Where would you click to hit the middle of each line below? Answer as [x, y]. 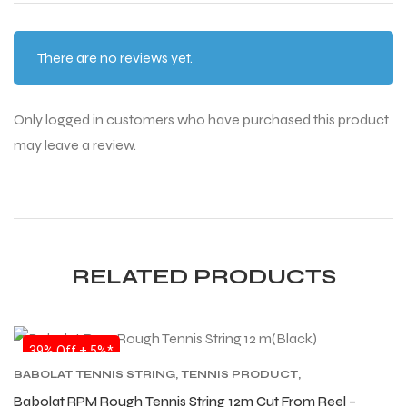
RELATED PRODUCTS [203, 276]
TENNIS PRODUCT [239, 374]
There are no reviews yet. [114, 58]
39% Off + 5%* [71, 350]
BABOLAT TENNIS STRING [94, 374]
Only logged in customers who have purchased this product [201, 120]
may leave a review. [75, 145]
